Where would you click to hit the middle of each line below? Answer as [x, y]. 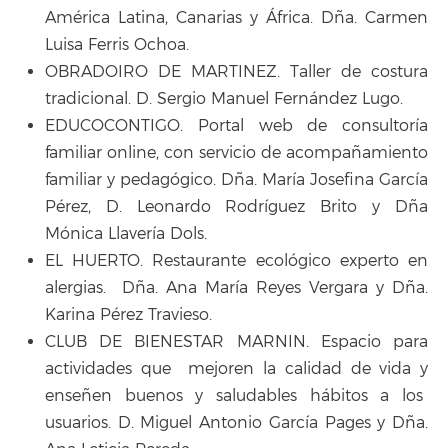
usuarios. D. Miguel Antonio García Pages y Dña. [236, 422]
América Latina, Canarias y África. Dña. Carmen [236, 17]
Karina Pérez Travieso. [128, 314]
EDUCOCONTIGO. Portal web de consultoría [236, 125]
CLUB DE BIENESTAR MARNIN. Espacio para [236, 341]
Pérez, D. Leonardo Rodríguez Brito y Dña [236, 206]
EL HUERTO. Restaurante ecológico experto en [236, 260]
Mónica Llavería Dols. [126, 233]
